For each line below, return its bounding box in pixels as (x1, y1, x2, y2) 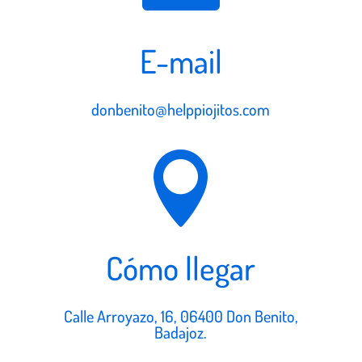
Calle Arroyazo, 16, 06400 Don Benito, (63, 305, 298, 326)
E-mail (139, 40, 222, 81)
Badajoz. (154, 321, 208, 343)
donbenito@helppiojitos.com (91, 98, 271, 120)
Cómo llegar (106, 246, 256, 288)
